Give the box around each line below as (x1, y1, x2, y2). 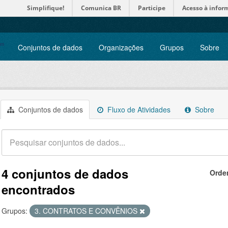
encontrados (2, 181, 75, 198)
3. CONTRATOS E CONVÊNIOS (35, 206, 139, 216)
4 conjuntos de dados (2, 165, 128, 182)
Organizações (99, 42, 144, 52)
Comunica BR (81, 4, 121, 12)
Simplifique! (27, 4, 64, 12)
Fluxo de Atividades (105, 104, 170, 115)
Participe (138, 4, 165, 12)
